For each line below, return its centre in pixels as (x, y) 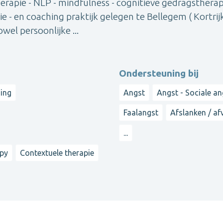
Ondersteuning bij (159, 73)
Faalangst (141, 113)
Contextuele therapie (57, 153)
